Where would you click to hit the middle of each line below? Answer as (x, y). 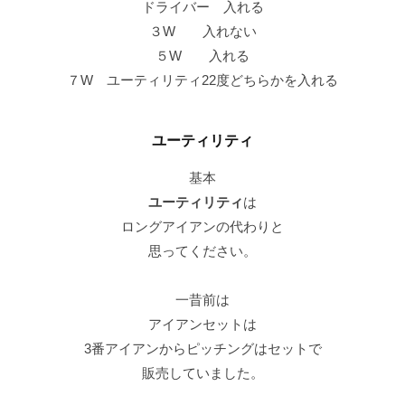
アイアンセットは (202, 325)
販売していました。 (202, 373)
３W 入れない (202, 31)
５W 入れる (202, 55)
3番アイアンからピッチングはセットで (202, 349)
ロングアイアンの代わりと (202, 227)
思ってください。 (202, 251)
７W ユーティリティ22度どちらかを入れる (202, 80)
